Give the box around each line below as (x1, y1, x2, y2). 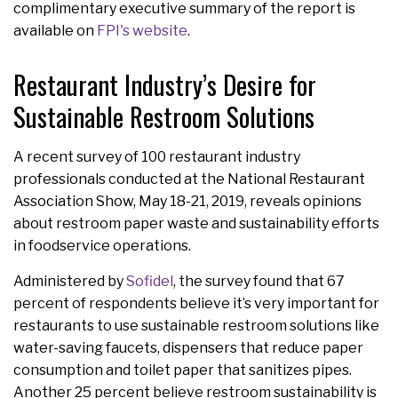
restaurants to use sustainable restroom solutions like (13, 316, 379, 334)
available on (13, 21, 97, 39)
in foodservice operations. (13, 236, 191, 254)
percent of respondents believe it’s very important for (13, 294, 379, 312)
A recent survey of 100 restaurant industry (13, 147, 300, 165)
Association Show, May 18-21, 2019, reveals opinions (13, 192, 362, 210)
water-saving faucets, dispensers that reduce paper (13, 338, 363, 356)
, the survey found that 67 (173, 272, 345, 290)
